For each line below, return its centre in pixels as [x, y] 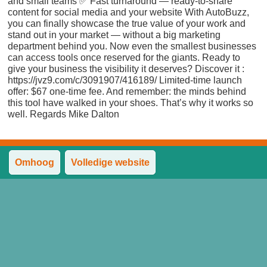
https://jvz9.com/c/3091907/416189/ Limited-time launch [125, 80]
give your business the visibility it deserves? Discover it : [126, 69]
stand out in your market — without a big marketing [114, 35]
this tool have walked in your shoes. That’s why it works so [131, 103]
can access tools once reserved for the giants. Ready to [124, 58]
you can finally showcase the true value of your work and [127, 24]
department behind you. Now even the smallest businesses [132, 46]
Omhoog [35, 162]
